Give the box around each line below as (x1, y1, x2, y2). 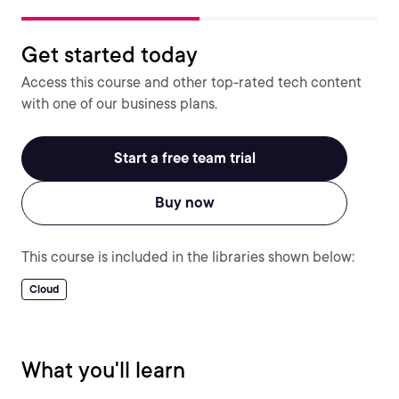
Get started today (21, 42, 198, 68)
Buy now (154, 194, 215, 211)
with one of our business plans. (21, 95, 217, 112)
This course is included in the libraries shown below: (21, 248, 354, 265)
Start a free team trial (113, 150, 256, 167)
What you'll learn (21, 357, 185, 383)
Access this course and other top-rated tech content (21, 74, 362, 91)
